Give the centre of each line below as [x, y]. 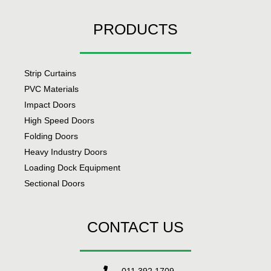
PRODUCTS [135, 29]
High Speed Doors [59, 120]
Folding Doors [51, 136]
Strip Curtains [50, 73]
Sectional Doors [54, 183]
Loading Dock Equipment [72, 167]
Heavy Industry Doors [66, 152]
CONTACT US [135, 227]
